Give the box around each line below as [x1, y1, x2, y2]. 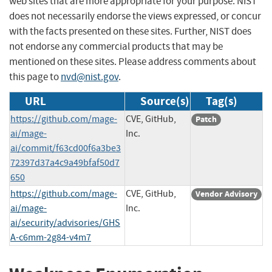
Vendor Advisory [195, 188, 257, 200]
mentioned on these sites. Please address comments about [9, 55, 256, 68]
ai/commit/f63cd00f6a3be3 [10, 141, 121, 154]
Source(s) [140, 93, 189, 109]
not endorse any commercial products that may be [9, 39, 223, 53]
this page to [9, 70, 61, 83]
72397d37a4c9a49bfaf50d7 [10, 156, 120, 169]
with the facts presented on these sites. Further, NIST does [9, 24, 251, 38]
